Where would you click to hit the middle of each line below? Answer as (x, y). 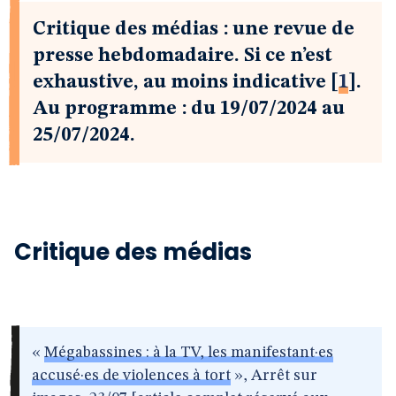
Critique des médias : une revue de (194, 29)
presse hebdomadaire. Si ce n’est (183, 56)
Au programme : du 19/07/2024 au (189, 109)
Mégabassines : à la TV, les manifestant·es (189, 353)
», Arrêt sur (274, 376)
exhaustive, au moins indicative (179, 82)
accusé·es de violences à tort (131, 376)
